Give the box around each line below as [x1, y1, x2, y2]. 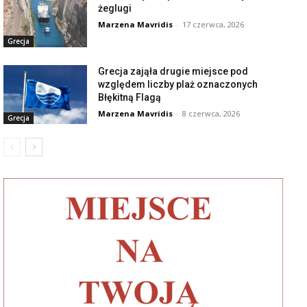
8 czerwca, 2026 [182, 108, 241, 119]
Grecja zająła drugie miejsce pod [98, 66, 249, 77]
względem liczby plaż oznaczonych [98, 79, 258, 90]
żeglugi [98, 2, 132, 14]
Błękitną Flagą [98, 92, 162, 103]
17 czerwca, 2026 [182, 19, 245, 29]
